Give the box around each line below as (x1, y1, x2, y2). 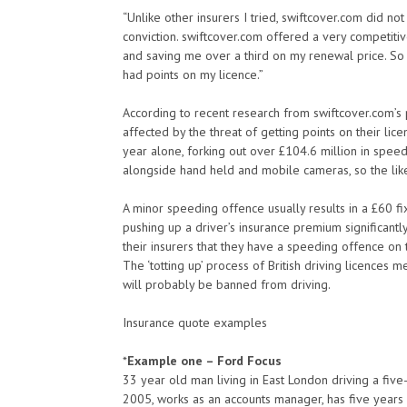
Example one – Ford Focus (127, 352, 282, 369)
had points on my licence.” (123, 66, 263, 83)
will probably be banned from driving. (123, 276, 331, 293)
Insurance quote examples (123, 314, 267, 331)
